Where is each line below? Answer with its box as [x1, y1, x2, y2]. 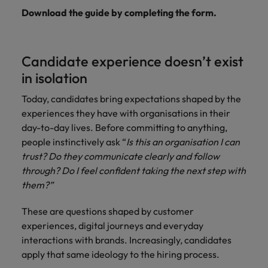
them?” [22, 179, 53, 191]
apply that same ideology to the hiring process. [22, 248, 220, 260]
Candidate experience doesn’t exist [22, 53, 243, 70]
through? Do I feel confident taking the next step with [22, 165, 246, 176]
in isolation [22, 69, 87, 87]
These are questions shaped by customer [22, 205, 194, 217]
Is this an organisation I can [126, 136, 240, 148]
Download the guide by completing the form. [22, 7, 217, 19]
